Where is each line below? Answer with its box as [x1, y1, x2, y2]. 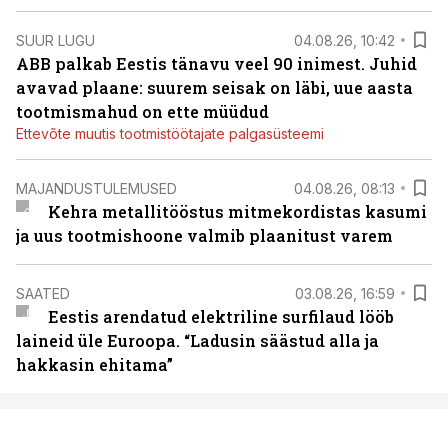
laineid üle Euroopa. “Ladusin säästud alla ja [16, 330, 379, 351]
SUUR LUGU [16, 31, 95, 49]
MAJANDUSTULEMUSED [16, 179, 177, 197]
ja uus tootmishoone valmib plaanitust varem [16, 225, 393, 246]
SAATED [16, 284, 70, 302]
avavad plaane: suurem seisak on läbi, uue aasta [16, 77, 413, 98]
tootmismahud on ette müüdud [16, 101, 269, 122]
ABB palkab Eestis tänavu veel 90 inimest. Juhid [16, 53, 417, 74]
